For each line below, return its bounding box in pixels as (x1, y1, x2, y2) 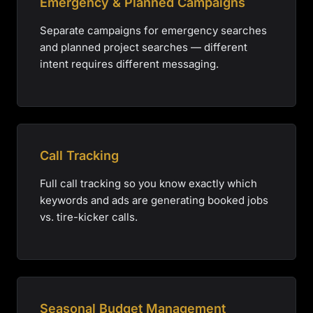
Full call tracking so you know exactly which (40, 177, 257, 190)
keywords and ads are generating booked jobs (40, 194, 268, 207)
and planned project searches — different (40, 41, 247, 54)
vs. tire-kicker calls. (40, 210, 138, 224)
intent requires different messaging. (40, 57, 219, 71)
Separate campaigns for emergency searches (40, 24, 267, 37)
